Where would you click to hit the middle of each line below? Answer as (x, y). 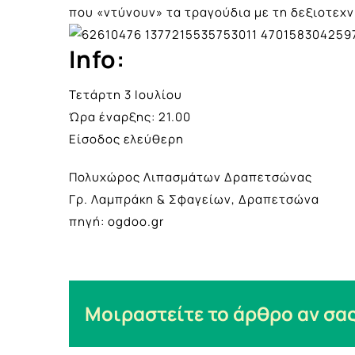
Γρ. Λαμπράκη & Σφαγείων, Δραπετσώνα (194, 199)
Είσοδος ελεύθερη (126, 139)
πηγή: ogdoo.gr (116, 221)
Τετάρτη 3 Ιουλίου (126, 94)
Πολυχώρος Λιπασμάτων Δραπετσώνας (191, 177)
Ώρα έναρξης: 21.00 (130, 116)
